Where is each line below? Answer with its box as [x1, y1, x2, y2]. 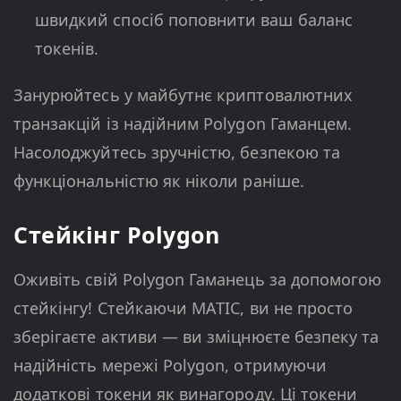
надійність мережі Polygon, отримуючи [13, 354, 327, 377]
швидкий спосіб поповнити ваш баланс [35, 9, 353, 31]
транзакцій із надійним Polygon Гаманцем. [13, 113, 353, 135]
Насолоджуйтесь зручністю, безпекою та [13, 141, 340, 164]
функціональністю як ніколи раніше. [13, 170, 304, 192]
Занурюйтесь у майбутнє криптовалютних [13, 84, 353, 107]
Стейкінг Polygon [13, 219, 219, 251]
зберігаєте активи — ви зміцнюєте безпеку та [13, 326, 380, 348]
